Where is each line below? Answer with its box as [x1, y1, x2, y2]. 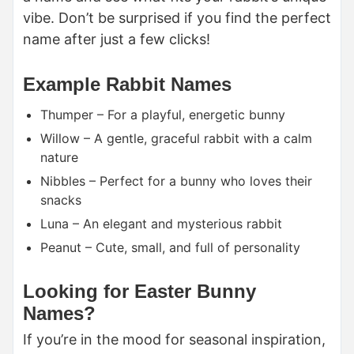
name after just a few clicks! [23, 31, 210, 48]
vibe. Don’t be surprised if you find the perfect [23, 9, 331, 27]
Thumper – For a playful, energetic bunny [40, 107, 285, 123]
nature [40, 149, 78, 166]
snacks [40, 192, 81, 209]
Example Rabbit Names [23, 73, 232, 96]
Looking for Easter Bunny [23, 281, 256, 303]
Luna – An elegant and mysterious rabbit [40, 216, 282, 232]
